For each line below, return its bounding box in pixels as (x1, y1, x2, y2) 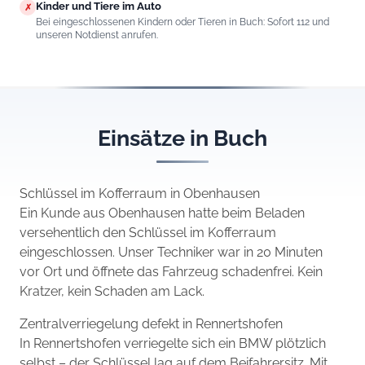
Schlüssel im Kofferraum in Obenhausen (20, 185, 260, 201)
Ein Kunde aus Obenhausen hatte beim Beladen (20, 204, 305, 221)
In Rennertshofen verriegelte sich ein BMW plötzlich (20, 335, 326, 351)
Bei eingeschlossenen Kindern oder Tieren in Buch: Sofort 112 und (36, 16, 329, 29)
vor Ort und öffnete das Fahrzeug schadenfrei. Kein (20, 263, 323, 279)
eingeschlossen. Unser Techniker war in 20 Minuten (20, 244, 323, 260)
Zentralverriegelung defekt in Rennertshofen (20, 315, 283, 332)
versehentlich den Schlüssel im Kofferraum (20, 224, 276, 240)
